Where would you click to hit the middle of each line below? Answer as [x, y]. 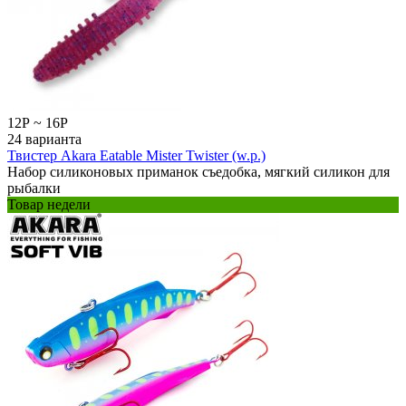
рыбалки [34, 188]
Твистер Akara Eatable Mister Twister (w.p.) [136, 155]
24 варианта [44, 139]
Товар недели [49, 204]
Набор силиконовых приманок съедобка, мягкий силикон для [198, 171]
